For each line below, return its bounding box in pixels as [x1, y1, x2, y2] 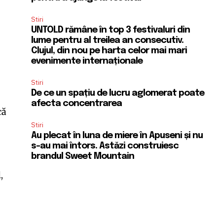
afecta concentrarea [31, 99, 122, 108]
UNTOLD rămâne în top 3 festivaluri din [31, 25, 190, 35]
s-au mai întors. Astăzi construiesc [31, 141, 179, 150]
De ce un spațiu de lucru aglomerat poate [31, 88, 205, 98]
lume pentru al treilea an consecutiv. [31, 36, 184, 45]
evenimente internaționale [31, 56, 143, 66]
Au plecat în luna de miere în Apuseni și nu [31, 131, 203, 140]
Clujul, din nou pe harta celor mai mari [31, 46, 187, 55]
